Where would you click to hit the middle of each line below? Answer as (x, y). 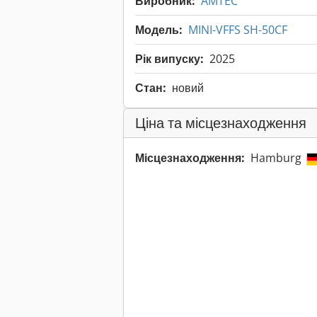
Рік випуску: (169, 59)
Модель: (159, 30)
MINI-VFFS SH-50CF (238, 30)
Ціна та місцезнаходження (221, 123)
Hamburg (277, 158)
